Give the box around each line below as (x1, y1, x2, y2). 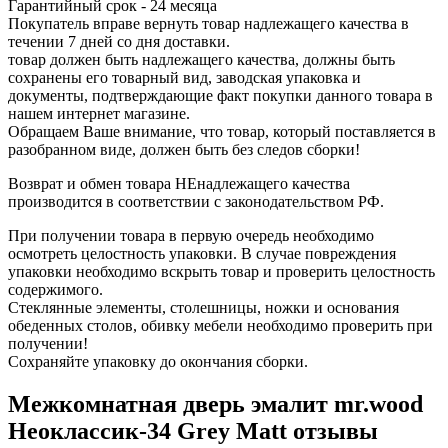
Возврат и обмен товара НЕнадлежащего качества (8, 175, 350, 192)
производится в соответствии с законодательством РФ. (8, 193, 384, 210)
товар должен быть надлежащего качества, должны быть (8, 51, 395, 68)
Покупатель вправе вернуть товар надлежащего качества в (8, 15, 409, 32)
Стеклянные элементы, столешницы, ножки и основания (8, 299, 399, 316)
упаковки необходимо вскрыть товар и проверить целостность (8, 263, 435, 280)
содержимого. (8, 281, 103, 298)
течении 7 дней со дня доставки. (8, 33, 230, 50)
